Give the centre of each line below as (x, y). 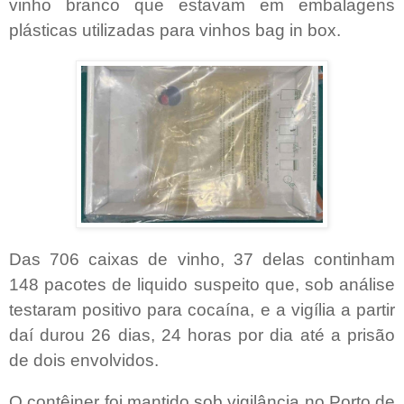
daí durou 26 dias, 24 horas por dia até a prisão (202, 335)
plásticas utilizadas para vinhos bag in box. (175, 31)
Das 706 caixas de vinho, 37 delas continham (202, 259)
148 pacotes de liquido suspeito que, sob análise (202, 284)
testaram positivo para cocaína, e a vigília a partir (202, 309)
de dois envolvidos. (84, 360)
